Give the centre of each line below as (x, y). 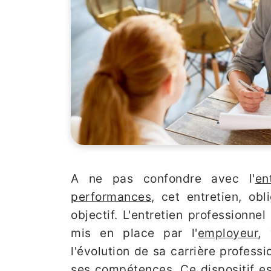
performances (111, 197)
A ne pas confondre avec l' (163, 178)
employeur (228, 233)
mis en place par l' (134, 233)
